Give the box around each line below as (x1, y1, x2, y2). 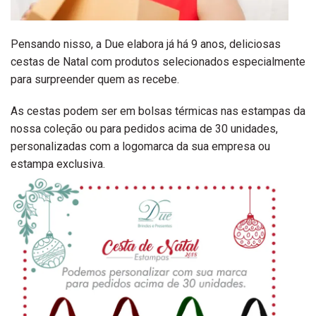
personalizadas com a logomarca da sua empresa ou (11, 140, 270, 154)
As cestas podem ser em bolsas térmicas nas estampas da (11, 104, 305, 119)
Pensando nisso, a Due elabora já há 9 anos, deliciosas (11, 37, 281, 51)
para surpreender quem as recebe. (11, 72, 179, 86)
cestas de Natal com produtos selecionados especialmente (11, 54, 305, 68)
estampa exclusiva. (11, 157, 105, 171)
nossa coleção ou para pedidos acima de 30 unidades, (11, 122, 278, 136)
